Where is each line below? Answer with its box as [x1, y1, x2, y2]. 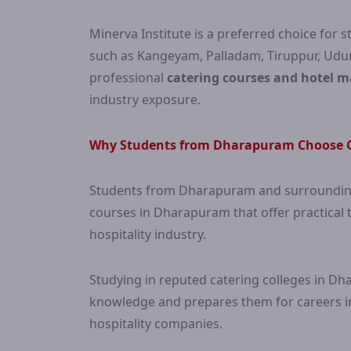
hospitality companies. [89, 315, 223, 332]
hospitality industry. [89, 226, 206, 243]
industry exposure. [89, 91, 201, 108]
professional [89, 69, 167, 86]
